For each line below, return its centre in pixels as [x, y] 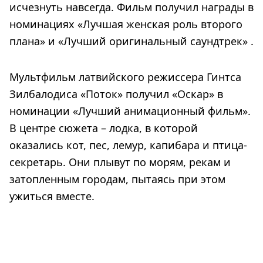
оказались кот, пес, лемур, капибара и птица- [128, 145]
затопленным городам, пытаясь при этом [117, 179]
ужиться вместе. [52, 196]
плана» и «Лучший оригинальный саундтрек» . [131, 41]
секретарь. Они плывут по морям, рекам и [120, 162]
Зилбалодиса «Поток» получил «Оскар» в [116, 94]
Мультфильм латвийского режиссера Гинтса [125, 77]
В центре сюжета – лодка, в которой [104, 128]
